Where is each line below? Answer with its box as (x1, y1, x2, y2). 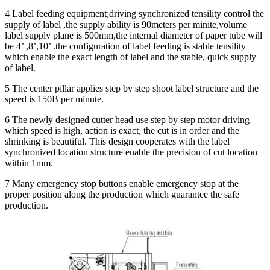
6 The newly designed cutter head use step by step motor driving (5, 114, 250, 125)
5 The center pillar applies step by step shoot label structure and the (5, 83, 259, 93)
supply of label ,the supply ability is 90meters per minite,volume (5, 19, 247, 30)
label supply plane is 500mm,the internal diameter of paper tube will (5, 30, 262, 40)
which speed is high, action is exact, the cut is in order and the (5, 125, 239, 136)
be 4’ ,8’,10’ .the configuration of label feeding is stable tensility (5, 40, 246, 51)
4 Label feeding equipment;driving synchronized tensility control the (5, 8, 264, 19)
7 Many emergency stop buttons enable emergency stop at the (5, 178, 239, 189)
